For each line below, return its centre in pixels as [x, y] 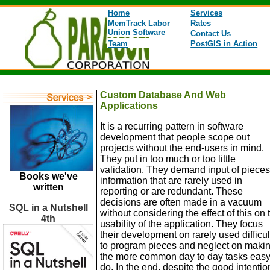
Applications [129, 106]
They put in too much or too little [168, 159]
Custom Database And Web [163, 95]
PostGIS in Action [224, 44]
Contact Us [211, 33]
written [48, 187]
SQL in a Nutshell [48, 208]
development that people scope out [175, 137]
